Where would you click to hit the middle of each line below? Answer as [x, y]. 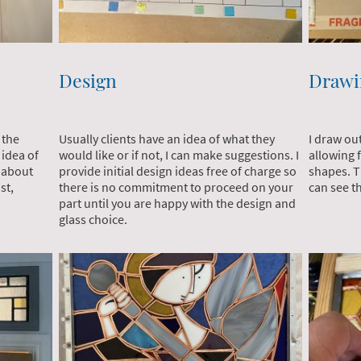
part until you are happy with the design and [178, 203]
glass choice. [93, 219]
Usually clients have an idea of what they [167, 138]
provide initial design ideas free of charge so [178, 170]
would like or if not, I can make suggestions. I [179, 154]
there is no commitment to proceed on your [176, 187]
